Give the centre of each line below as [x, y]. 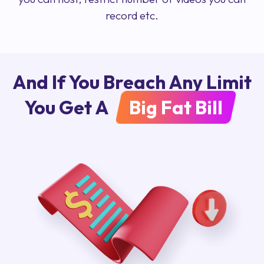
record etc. [132, 16]
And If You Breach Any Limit [132, 82]
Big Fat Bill [176, 108]
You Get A [67, 108]
